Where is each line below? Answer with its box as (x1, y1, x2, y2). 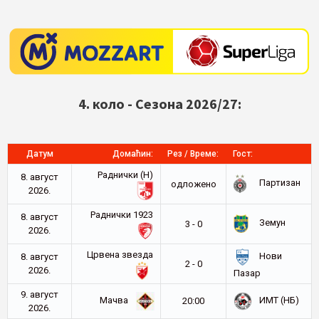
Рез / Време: (167, 148, 219, 159)
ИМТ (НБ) (256, 295, 299, 306)
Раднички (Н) (98, 169, 153, 180)
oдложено (170, 178, 216, 189)
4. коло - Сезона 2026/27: (78, 94, 241, 113)
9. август (21, 288, 58, 300)
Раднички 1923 (90, 209, 153, 220)
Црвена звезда (87, 249, 153, 260)
